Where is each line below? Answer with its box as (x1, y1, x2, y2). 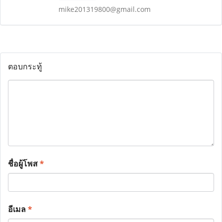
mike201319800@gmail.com (58, 4, 151, 14)
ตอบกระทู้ (8, 61, 42, 72)
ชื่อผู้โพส (8, 158, 40, 169)
